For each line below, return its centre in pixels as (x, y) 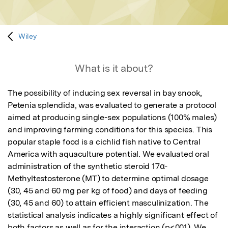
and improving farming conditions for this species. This (110, 130)
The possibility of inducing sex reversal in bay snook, (105, 93)
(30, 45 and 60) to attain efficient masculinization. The (108, 203)
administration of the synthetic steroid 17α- (88, 166)
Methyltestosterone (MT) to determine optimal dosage (108, 179)
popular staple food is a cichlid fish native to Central (104, 142)
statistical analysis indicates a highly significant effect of (113, 215)
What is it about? (114, 68)
